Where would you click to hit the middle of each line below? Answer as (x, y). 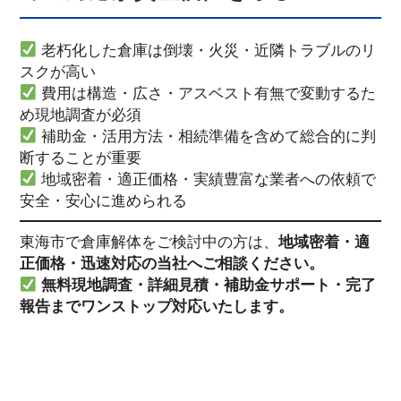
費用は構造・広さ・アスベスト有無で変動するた (207, 93)
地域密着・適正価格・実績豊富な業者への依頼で (207, 179)
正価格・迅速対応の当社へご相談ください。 (171, 264)
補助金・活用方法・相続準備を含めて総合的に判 (207, 136)
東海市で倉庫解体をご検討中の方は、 (149, 242)
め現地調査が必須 (80, 114)
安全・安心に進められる (103, 200)
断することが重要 (80, 157)
